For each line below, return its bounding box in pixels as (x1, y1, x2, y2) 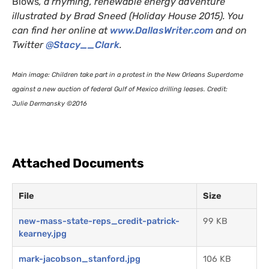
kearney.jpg (19, 228, 67, 239)
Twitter (12, 38, 46, 50)
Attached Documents (12, 155, 144, 171)
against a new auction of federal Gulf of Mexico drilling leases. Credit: (12, 85, 228, 93)
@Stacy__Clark (46, 38, 119, 50)
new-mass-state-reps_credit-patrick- (19, 216, 180, 226)
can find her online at (12, 24, 110, 36)
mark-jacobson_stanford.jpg (19, 253, 141, 264)
